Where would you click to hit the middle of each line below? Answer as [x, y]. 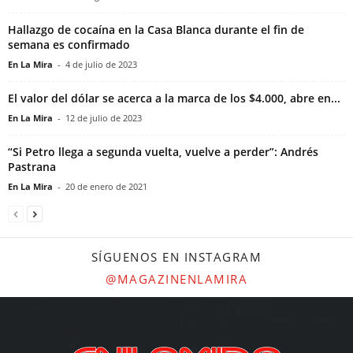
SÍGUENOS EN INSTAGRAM [176, 257]
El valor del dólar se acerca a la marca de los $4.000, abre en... [174, 98]
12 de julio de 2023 [104, 118]
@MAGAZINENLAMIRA [176, 279]
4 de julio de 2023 [101, 65]
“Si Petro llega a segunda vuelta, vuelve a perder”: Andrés [163, 152]
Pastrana [32, 167]
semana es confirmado [69, 45]
